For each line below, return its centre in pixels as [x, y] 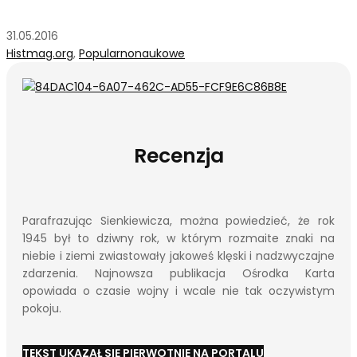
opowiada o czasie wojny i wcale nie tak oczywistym [178, 290]
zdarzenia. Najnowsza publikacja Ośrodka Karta [178, 273]
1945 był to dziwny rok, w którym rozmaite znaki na [178, 238]
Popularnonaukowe [132, 54]
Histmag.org [40, 54]
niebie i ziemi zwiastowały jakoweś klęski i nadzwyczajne [178, 255]
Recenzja [178, 156]
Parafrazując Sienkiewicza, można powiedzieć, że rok [178, 220]
